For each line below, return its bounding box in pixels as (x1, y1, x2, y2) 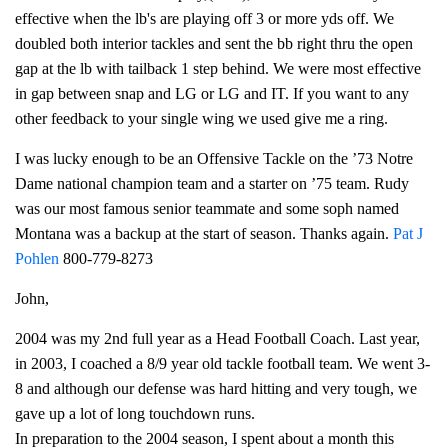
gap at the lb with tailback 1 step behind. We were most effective (15, 60, 421, 77)
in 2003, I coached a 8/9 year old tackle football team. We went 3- (15, 355, 430, 372)
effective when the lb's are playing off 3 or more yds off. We (15, 10, 394, 27)
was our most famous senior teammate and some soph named (15, 200, 399, 217)
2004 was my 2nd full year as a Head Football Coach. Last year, (15, 330, 420, 347)
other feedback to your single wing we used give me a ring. (15, 110, 388, 127)
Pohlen (15, 250, 59, 267)
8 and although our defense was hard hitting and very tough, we (15, 380, 417, 397)
